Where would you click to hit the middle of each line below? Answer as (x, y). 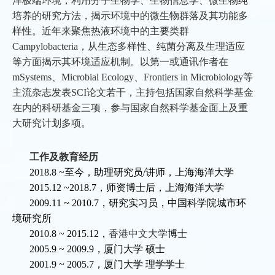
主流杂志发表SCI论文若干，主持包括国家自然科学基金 (133, 93)
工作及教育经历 (64, 157)
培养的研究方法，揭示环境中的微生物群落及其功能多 (130, 16)
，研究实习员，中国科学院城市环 (172, 203)
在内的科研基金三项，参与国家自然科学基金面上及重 (130, 108)
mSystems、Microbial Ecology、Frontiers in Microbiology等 (133, 77)
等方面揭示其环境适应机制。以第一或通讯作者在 (120, 62)
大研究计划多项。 (52, 123)
